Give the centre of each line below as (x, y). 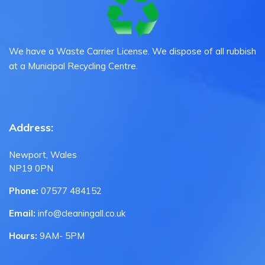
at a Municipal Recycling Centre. (73, 66)
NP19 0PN (31, 169)
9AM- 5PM (62, 236)
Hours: (24, 236)
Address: (31, 128)
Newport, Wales (43, 155)
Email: (23, 214)
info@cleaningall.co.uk (82, 214)
